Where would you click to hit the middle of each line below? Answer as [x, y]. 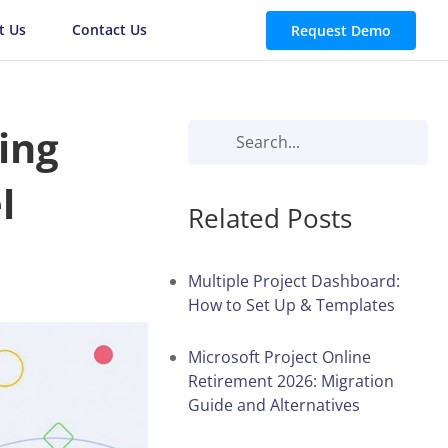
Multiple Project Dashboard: [294, 280]
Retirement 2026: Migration [291, 380]
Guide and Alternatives [274, 404]
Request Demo [341, 30]
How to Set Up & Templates [291, 304]
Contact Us [109, 29]
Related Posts [270, 217]
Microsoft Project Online [279, 356]
